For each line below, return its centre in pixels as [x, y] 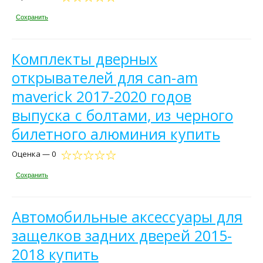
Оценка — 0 [34, 154]
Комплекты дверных [85, 59]
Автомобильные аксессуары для [127, 216]
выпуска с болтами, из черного [123, 115]
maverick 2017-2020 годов [102, 97]
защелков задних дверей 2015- [122, 235]
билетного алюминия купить [116, 134]
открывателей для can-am [105, 78]
